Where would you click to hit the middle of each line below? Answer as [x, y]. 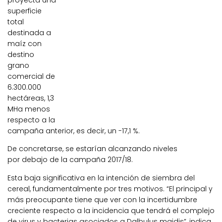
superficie [25, 11]
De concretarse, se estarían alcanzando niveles [92, 149]
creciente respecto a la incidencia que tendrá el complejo [111, 210]
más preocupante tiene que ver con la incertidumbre [102, 199]
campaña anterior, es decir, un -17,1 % [73, 131]
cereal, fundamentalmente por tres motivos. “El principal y [110, 189]
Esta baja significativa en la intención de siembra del [101, 178]
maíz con [25, 44]
